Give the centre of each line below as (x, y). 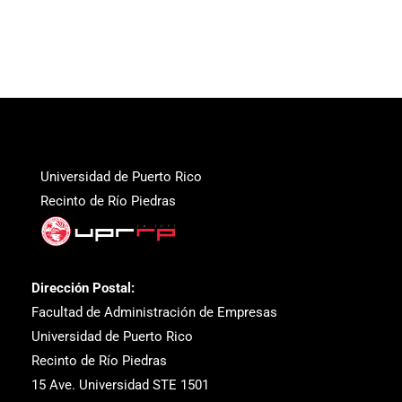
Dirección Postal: (83, 288)
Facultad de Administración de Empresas (154, 312)
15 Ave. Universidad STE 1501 (120, 385)
